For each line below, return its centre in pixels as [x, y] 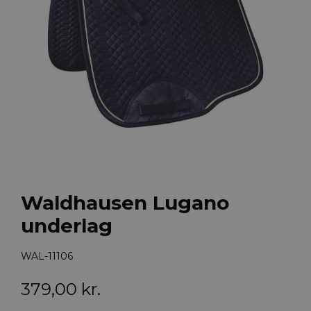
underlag [66, 225]
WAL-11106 [47, 257]
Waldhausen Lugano [125, 202]
